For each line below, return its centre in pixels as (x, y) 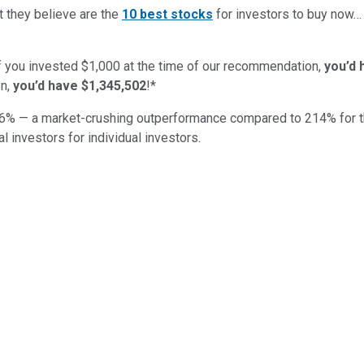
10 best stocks (167, 14)
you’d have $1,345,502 (80, 85)
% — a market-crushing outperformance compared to (154, 118)
